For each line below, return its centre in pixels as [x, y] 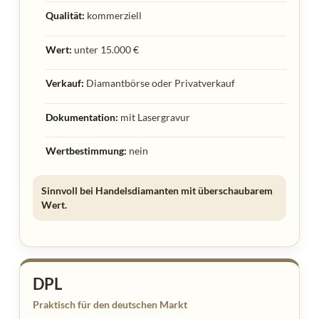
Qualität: [66, 16]
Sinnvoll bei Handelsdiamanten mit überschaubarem [157, 190]
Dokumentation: [82, 117]
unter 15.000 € [106, 49]
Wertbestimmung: [87, 151]
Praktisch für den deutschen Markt [110, 305]
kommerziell [114, 16]
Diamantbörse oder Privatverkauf [160, 83]
